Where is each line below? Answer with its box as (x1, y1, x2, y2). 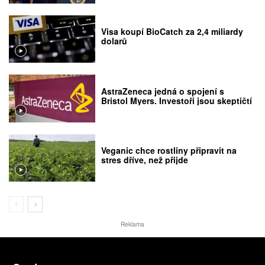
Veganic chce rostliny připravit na (101, 144, 237, 156)
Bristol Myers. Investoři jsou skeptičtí (101, 94, 253, 106)
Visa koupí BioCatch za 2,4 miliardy (101, 25, 244, 38)
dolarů (101, 35, 128, 47)
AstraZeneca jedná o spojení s (101, 85, 225, 97)
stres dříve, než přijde (101, 153, 189, 166)
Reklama (121, 220, 144, 229)
